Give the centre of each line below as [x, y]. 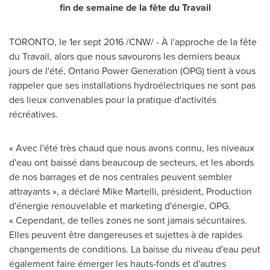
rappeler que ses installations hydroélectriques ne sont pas [132, 85]
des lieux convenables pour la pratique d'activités [113, 99]
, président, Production [204, 191]
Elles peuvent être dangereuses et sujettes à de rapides [126, 234]
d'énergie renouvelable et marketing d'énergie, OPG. [120, 206]
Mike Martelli [130, 191]
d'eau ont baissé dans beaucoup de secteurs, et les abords [131, 162]
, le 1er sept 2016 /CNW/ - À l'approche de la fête [155, 42]
